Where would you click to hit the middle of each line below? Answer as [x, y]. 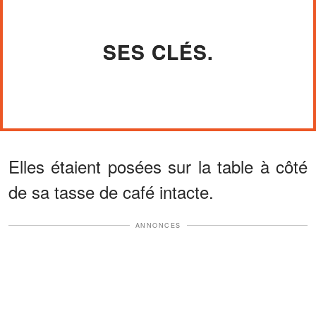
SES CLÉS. [158, 51]
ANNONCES [158, 225]
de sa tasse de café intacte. [111, 191]
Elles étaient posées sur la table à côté [158, 166]
